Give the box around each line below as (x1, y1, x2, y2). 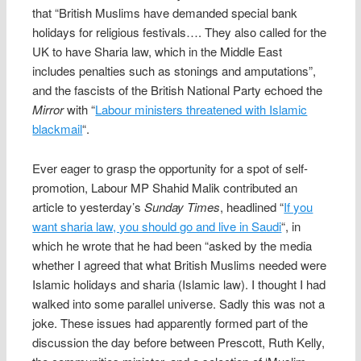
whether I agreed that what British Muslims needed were (32, 255, 327, 273)
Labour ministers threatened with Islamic (95, 101, 308, 118)
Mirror (32, 101, 64, 118)
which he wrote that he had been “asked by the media (32, 236, 313, 254)
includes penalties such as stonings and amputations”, (32, 62, 317, 80)
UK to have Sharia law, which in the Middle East (32, 43, 283, 60)
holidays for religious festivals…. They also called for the (32, 23, 327, 41)
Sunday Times (144, 197, 221, 215)
